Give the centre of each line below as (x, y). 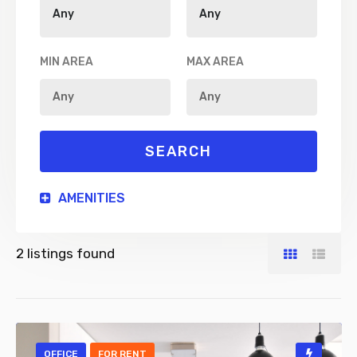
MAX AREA (215, 62)
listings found (69, 253)
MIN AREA (67, 62)
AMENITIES (90, 198)
